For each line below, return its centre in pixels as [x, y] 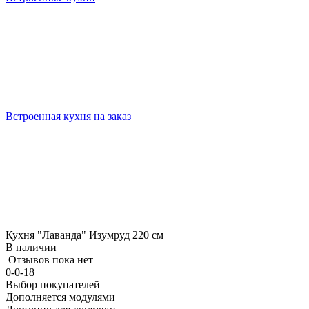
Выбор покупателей [53, 285]
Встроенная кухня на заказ [68, 116]
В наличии [31, 247]
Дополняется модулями [60, 297]
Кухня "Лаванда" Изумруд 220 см [84, 235]
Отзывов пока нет [51, 260]
